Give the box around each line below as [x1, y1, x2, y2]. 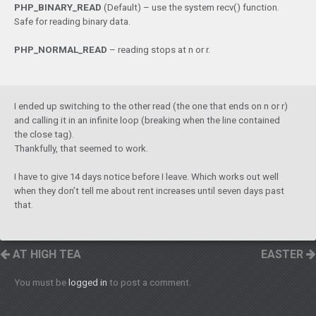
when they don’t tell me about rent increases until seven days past [14, 186, 284, 197]
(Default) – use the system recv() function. [102, 2, 279, 13]
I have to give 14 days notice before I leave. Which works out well [14, 171, 279, 183]
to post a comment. [107, 277, 191, 288]
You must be [14, 277, 68, 288]
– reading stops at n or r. [107, 44, 210, 56]
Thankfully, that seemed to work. [14, 143, 148, 154]
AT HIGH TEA [10, 248, 81, 262]
